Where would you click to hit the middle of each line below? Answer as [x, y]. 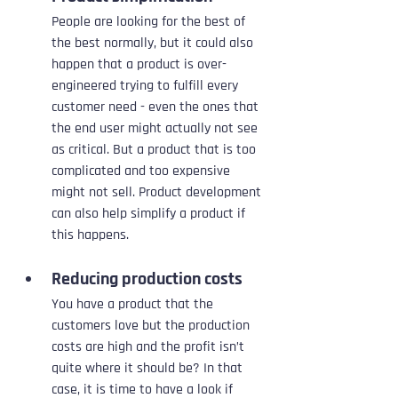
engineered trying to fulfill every [147, 86]
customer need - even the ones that [157, 107]
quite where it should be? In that [149, 369]
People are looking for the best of [150, 22]
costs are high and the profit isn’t [150, 347]
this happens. [90, 235]
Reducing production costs [147, 279]
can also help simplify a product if [150, 214]
